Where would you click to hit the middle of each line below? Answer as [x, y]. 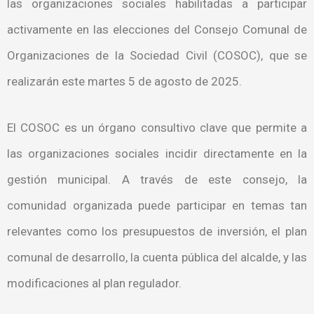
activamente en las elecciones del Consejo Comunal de [157, 29]
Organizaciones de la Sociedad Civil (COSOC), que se [157, 55]
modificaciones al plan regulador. [94, 284]
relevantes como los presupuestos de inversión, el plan [157, 232]
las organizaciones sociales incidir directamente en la [157, 154]
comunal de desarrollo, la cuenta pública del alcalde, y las [157, 258]
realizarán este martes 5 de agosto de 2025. [124, 81]
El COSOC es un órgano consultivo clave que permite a [157, 128]
